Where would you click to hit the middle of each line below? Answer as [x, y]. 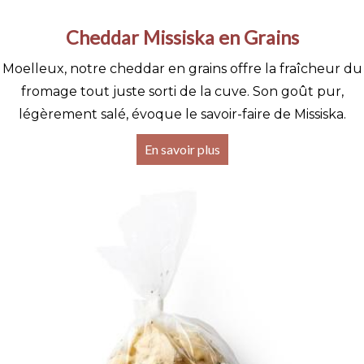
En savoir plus [182, 149]
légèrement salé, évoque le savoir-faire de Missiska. [182, 114]
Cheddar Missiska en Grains [182, 37]
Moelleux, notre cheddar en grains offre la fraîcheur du [182, 68]
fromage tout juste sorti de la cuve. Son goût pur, [182, 91]
